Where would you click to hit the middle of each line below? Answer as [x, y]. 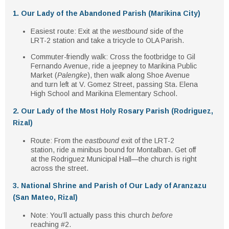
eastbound [102, 141]
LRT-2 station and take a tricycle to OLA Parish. [107, 40]
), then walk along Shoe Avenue [139, 75]
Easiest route [52, 31]
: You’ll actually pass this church [99, 215]
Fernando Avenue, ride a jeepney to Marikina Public [114, 66]
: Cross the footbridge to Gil [151, 57]
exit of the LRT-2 [147, 141]
